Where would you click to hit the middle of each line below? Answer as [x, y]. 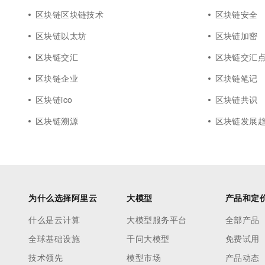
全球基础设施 [54, 238]
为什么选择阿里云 [63, 198]
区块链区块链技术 [70, 14]
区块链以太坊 [61, 35]
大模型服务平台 [157, 219]
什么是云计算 [54, 219]
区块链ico [54, 99]
